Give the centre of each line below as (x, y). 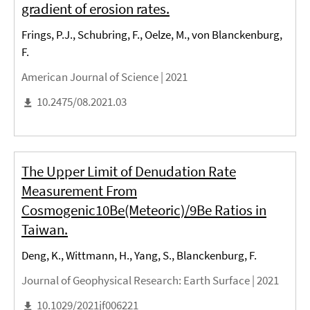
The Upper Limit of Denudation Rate (129, 172)
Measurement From (79, 191)
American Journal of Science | (93, 77)
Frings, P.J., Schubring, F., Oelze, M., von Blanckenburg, (152, 35)
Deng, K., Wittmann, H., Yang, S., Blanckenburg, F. (139, 256)
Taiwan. (45, 230)
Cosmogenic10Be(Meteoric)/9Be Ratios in (144, 210)
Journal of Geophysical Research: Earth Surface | (139, 281)
